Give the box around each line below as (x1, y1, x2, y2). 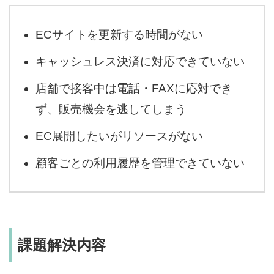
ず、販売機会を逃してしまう (35, 102, 187, 116)
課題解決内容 (18, 237, 106, 254)
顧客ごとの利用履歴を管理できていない (35, 156, 245, 169)
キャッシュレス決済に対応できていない (35, 54, 245, 68)
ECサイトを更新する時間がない (35, 28, 204, 41)
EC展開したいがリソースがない (35, 129, 204, 143)
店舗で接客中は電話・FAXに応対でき (35, 81, 233, 95)
